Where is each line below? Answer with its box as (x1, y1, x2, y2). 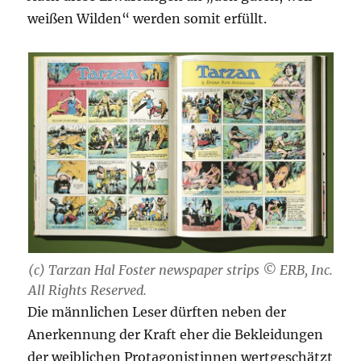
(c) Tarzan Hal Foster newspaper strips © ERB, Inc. (27, 261, 333, 278)
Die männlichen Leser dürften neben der (27, 303, 287, 320)
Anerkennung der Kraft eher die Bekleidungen (27, 326, 324, 342)
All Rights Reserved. (27, 281, 147, 298)
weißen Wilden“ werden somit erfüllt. (27, 10, 268, 27)
